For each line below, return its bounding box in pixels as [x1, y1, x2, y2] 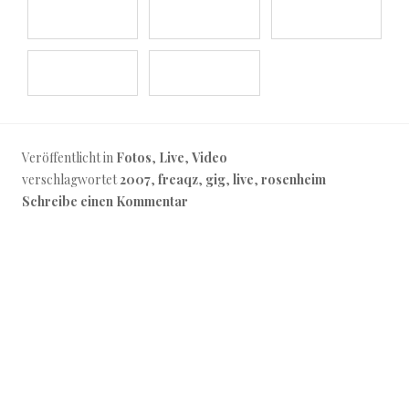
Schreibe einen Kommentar [22, 192, 188, 210]
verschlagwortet [22, 170, 120, 188]
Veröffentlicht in [22, 148, 116, 166]
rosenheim [261, 170, 326, 188]
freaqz [158, 170, 198, 188]
